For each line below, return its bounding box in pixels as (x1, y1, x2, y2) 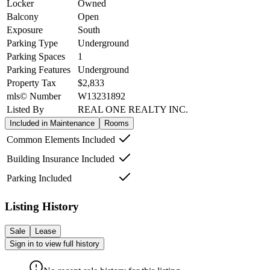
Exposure (7, 25, 43, 36)
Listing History (5, 199, 79, 213)
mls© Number (7, 91, 61, 102)
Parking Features (7, 64, 71, 75)
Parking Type (7, 38, 58, 49)
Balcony (7, 11, 39, 22)
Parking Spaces (7, 51, 65, 62)
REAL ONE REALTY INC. (78, 104, 188, 115)
